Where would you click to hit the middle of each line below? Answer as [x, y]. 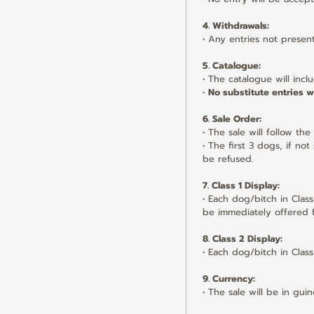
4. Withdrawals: [236, 26]
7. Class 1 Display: [241, 185]
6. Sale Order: [232, 119]
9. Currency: [229, 279]
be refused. [228, 159]
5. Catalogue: [232, 66]
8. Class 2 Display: [243, 239]
